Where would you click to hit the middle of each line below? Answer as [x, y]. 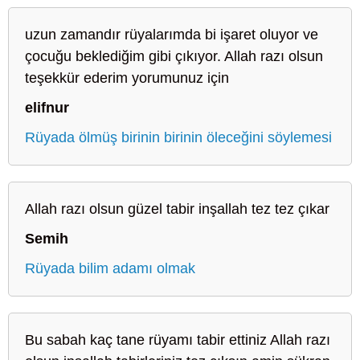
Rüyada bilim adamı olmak [110, 268]
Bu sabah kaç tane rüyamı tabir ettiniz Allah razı [178, 340]
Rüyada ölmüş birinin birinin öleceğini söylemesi [178, 137]
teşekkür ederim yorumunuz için [127, 78]
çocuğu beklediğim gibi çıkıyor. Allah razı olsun [174, 56]
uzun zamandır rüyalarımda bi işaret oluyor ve [172, 34]
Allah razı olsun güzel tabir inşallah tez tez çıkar [177, 209]
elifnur [47, 107]
